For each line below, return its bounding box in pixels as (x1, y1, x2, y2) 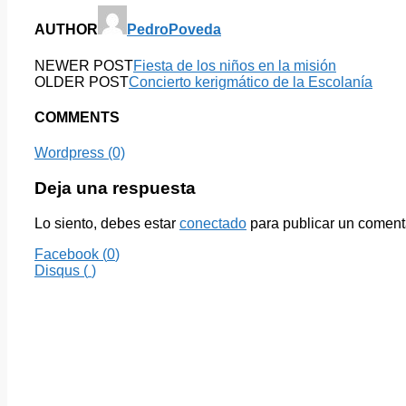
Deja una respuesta (34, 178, 196, 198)
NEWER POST (34, 57, 133, 73)
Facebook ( (34, 246, 107, 262)
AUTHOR (34, 22, 98, 38)
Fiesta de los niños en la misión (133, 57, 336, 73)
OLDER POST (34, 73, 129, 90)
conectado (179, 215, 246, 231)
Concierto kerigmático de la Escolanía (129, 73, 372, 90)
